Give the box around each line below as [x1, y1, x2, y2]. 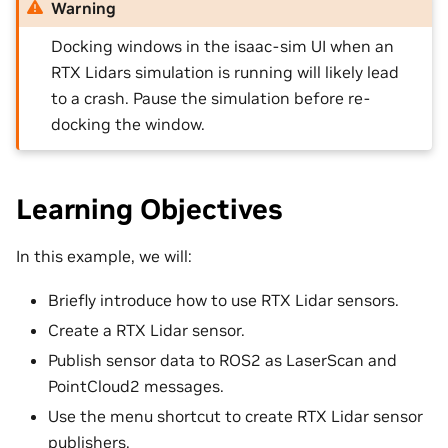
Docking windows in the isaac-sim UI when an [51, 35, 395, 56]
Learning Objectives [16, 191, 283, 227]
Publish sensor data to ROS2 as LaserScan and [48, 349, 397, 370]
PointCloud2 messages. [48, 375, 224, 396]
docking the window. [51, 113, 206, 134]
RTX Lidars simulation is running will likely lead [51, 61, 400, 82]
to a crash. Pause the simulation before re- [51, 87, 371, 108]
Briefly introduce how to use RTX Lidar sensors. [48, 289, 399, 310]
